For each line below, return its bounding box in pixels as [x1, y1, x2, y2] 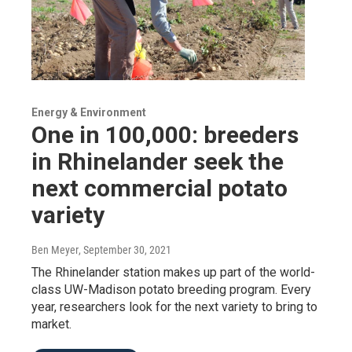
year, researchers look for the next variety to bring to [31, 299, 317, 314]
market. [31, 316, 71, 332]
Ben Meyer [31, 243, 79, 256]
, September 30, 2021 [79, 243, 171, 256]
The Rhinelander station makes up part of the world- [31, 264, 315, 280]
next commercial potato [31, 174, 288, 202]
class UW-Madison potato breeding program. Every [31, 281, 311, 297]
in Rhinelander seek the [31, 147, 284, 175]
